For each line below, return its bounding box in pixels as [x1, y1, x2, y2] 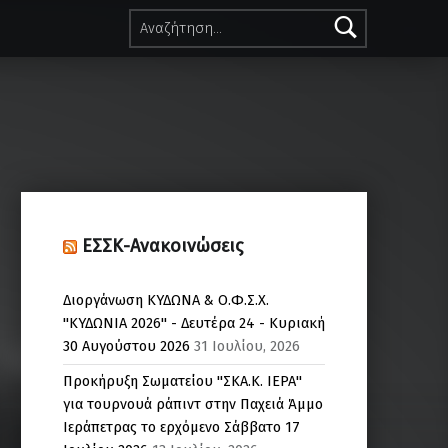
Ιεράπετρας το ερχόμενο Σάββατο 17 [62, 418, 300, 437]
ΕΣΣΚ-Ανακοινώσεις [81, 235, 243, 258]
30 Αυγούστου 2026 [62, 337, 190, 356]
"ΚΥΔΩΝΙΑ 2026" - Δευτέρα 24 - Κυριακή [62, 314, 325, 333]
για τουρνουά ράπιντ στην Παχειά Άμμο [62, 395, 323, 414]
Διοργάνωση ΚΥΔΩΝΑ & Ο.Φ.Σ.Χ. [62, 291, 269, 310]
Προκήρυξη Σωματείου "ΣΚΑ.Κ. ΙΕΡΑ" [62, 372, 302, 391]
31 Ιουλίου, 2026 [193, 337, 300, 356]
